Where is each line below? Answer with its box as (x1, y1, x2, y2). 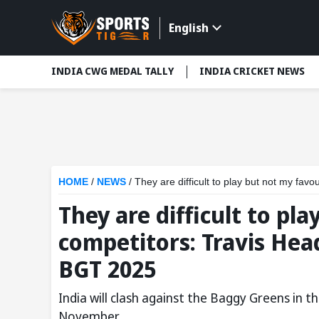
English (168, 20, 209, 36)
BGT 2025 (58, 253, 156, 284)
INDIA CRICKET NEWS (199, 64, 305, 78)
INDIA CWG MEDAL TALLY (51, 64, 174, 78)
